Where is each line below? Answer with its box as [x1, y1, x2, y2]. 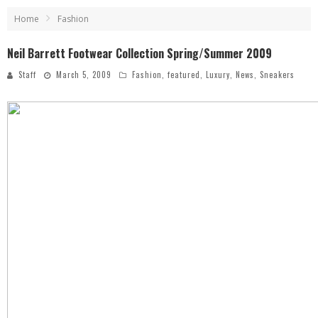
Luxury [206, 69, 230, 80]
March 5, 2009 [56, 69, 111, 80]
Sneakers [260, 69, 295, 80]
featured [168, 69, 200, 80]
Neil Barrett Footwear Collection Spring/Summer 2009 [7, 45, 272, 62]
